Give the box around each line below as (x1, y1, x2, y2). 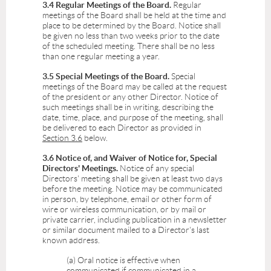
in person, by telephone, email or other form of (42, 194, 212, 204)
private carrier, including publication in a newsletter (42, 215, 227, 225)
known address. (42, 235, 102, 246)
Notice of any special (118, 163, 194, 174)
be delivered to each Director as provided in (42, 123, 201, 133)
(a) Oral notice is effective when (67, 255, 180, 266)
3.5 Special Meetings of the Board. (42, 71, 169, 82)
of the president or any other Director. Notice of (42, 92, 218, 102)
